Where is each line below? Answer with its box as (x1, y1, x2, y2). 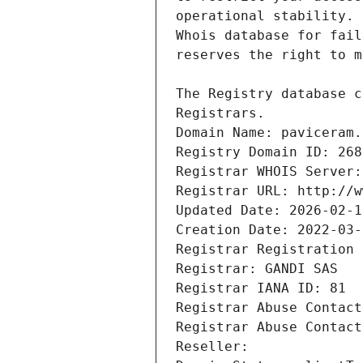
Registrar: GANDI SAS (176, 261, 338, 277)
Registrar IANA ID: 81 (176, 280, 346, 297)
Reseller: (176, 339, 257, 355)
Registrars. (176, 105, 265, 122)
